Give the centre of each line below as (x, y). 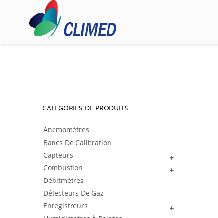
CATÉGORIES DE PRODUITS (85, 108)
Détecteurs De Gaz (73, 193)
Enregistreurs (65, 206)
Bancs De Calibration (77, 142)
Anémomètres (66, 130)
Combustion (63, 168)
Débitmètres (64, 180)
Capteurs (58, 155)
